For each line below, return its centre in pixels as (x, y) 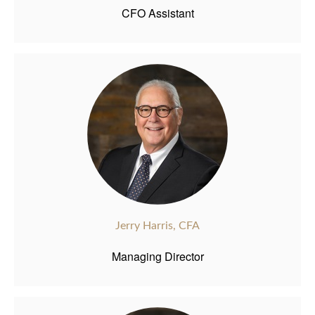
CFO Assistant (157, 13)
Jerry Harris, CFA (157, 226)
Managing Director (157, 256)
